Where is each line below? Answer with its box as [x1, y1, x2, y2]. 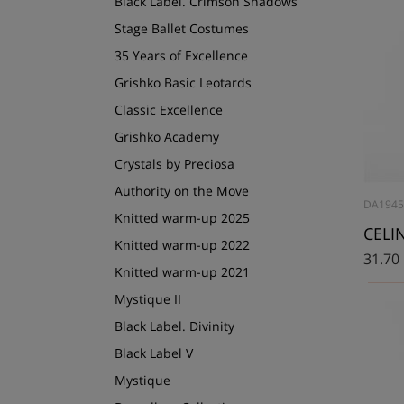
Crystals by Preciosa [115, 155, 234, 173]
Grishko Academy [115, 128, 219, 146]
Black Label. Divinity [115, 317, 234, 335]
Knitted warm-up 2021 [115, 263, 250, 281]
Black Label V [115, 344, 193, 363]
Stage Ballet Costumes [115, 20, 249, 38]
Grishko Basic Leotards [115, 74, 252, 92]
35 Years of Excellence [115, 47, 248, 65]
